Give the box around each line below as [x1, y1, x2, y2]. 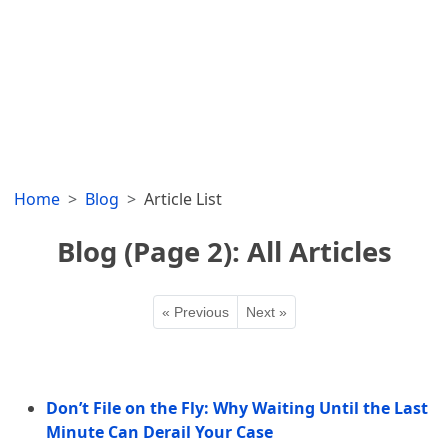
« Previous [161, 304, 229, 321]
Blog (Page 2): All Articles [56, 233, 392, 271]
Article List [144, 188, 223, 211]
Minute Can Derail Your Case [46, 421, 274, 444]
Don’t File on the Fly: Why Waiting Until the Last [46, 397, 429, 420]
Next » [245, 304, 287, 321]
